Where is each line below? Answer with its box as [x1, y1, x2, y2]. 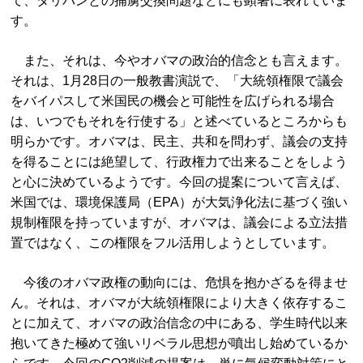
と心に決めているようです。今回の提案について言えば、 [11, 175, 348, 189]
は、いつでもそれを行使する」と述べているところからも [11, 114, 348, 128]
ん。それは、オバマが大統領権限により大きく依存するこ [11, 296, 348, 310]
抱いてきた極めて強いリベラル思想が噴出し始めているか [11, 336, 348, 350]
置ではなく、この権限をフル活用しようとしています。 [11, 236, 335, 250]
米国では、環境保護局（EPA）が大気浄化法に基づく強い [11, 195, 348, 209]
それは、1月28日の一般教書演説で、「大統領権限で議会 [11, 74, 344, 88]
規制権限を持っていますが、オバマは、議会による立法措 [11, 216, 348, 229]
